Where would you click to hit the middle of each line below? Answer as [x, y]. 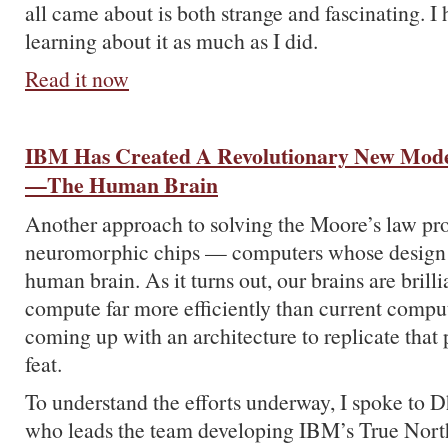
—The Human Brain [121, 184]
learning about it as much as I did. [171, 40]
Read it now [77, 78]
